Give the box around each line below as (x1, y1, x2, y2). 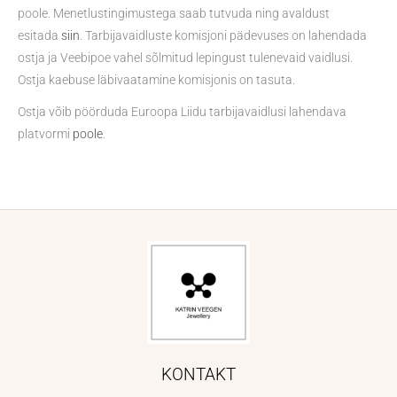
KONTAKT (161, 364, 236, 385)
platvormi (18, 127, 73, 142)
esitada (18, 28, 61, 43)
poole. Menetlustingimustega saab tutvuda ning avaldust (18, 6, 330, 21)
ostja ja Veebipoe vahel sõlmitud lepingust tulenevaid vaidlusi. (18, 51, 353, 66)
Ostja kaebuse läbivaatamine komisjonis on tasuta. (18, 73, 295, 88)
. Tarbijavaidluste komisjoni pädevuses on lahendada (80, 28, 367, 43)
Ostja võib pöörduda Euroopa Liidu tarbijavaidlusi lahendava (18, 105, 346, 120)
